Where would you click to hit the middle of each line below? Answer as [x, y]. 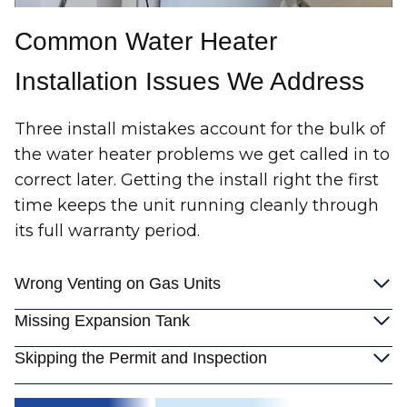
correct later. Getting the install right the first [197, 180]
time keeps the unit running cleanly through [197, 205]
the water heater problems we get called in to [202, 154]
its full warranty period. [107, 231]
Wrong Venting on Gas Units [118, 283]
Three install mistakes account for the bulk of [200, 129]
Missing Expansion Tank [102, 321]
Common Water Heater [146, 41]
